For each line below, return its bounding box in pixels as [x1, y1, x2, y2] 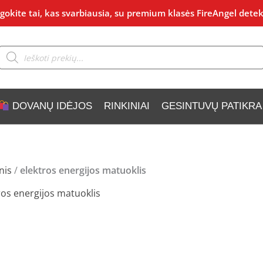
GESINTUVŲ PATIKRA [161, 100, 262, 112]
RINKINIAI [103, 100, 150, 112]
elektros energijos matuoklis [20, 164, 146, 177]
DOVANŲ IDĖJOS [9, 100, 92, 112]
